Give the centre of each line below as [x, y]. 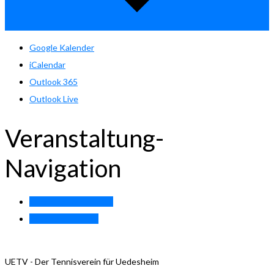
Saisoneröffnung [62, 219]
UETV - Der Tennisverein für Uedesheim [82, 262]
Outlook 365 [54, 81]
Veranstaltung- [84, 139]
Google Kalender [62, 47]
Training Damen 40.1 [73, 202]
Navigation [63, 168]
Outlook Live [54, 98]
